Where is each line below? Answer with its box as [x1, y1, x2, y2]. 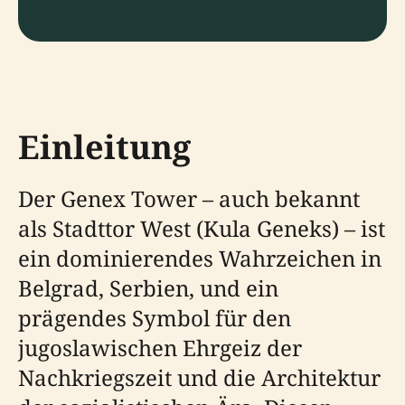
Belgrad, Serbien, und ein [18, 273, 278, 303]
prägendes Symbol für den [18, 303, 291, 333]
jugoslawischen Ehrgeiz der [18, 333, 302, 363]
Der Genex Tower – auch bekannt [18, 184, 360, 213]
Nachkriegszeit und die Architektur [18, 363, 381, 392]
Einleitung [18, 125, 191, 169]
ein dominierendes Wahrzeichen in [18, 243, 381, 273]
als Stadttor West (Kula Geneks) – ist [18, 213, 385, 243]
